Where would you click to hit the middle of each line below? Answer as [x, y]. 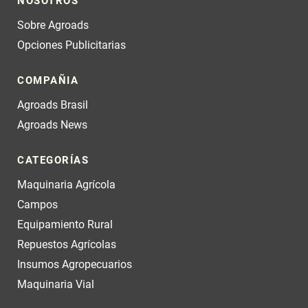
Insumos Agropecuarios [75, 264]
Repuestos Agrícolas [67, 244]
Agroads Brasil [53, 105]
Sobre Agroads [53, 25]
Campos [37, 205]
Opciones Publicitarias [71, 45]
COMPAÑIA [48, 80]
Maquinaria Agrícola [66, 185]
